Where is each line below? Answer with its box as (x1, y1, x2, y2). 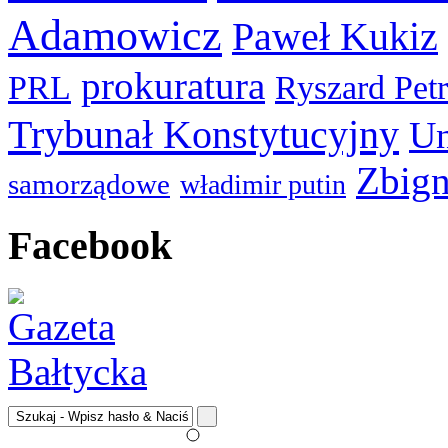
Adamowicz (8, 9, 222, 60)
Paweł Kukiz (232, 13, 438, 59)
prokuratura (81, 63, 265, 108)
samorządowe (8, 167, 170, 200)
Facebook (8, 223, 172, 269)
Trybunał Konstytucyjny (8, 111, 399, 157)
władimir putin (180, 168, 346, 200)
